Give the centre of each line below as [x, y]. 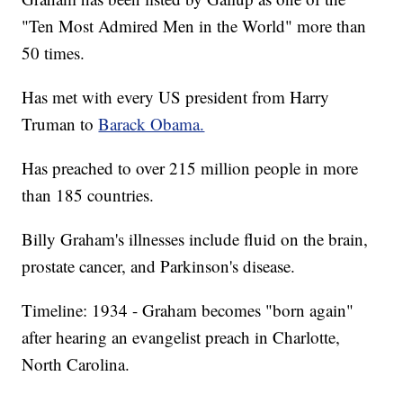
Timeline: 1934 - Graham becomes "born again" [188, 310]
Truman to [60, 124]
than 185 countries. [88, 195]
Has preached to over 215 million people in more [190, 168]
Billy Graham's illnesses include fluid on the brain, [195, 239]
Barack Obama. [152, 124]
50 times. [54, 53]
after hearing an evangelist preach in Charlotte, [181, 337]
